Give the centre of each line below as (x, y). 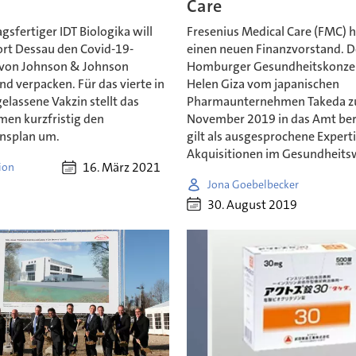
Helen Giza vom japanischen (263, 84)
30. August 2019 (253, 204)
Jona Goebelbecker (253, 184)
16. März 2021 (121, 168)
